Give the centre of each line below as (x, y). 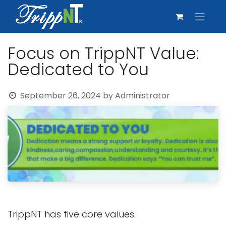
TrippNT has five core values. (73, 214)
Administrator (142, 96)
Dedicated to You (78, 69)
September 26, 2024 (60, 96)
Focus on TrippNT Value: (103, 53)
